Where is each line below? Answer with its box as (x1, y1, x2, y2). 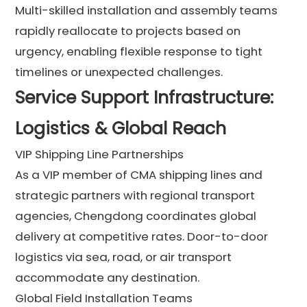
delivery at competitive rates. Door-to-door (15, 228, 269, 245)
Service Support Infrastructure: (15, 85, 274, 110)
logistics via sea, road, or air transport (15, 248, 232, 265)
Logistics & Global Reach (15, 116, 227, 140)
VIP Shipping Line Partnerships (15, 145, 184, 162)
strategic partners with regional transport (15, 186, 256, 204)
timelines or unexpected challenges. (15, 63, 223, 80)
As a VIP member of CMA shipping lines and (15, 166, 263, 183)
